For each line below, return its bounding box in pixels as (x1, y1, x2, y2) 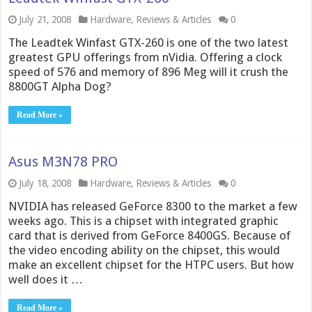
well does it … (8, 272, 84, 286)
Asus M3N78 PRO (8, 153, 118, 170)
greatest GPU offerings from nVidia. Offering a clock (8, 50, 283, 64)
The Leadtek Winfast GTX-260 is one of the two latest (8, 36, 289, 49)
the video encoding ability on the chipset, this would (8, 243, 281, 257)
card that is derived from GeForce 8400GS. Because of (8, 228, 291, 242)
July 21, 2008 (19, 14, 72, 25)
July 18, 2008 (19, 178, 72, 189)
